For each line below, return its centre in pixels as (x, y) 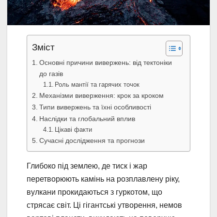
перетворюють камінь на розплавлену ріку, (103, 179)
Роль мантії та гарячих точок (97, 84)
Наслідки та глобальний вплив (87, 118)
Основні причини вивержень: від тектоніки (105, 62)
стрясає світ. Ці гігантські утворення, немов (104, 205)
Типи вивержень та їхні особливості (95, 107)
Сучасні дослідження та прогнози (92, 140)
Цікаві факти (74, 129)
